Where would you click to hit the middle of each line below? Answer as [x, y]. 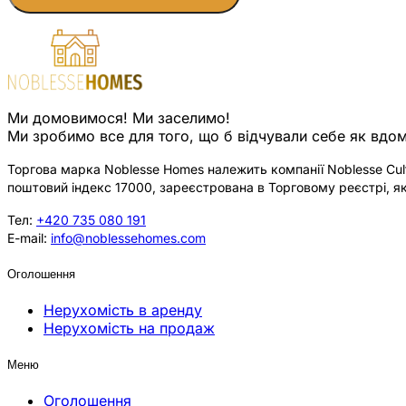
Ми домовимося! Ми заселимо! [119, 117]
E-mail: [29, 237]
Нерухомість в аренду [123, 309]
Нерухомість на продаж [129, 328]
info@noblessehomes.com [128, 237]
